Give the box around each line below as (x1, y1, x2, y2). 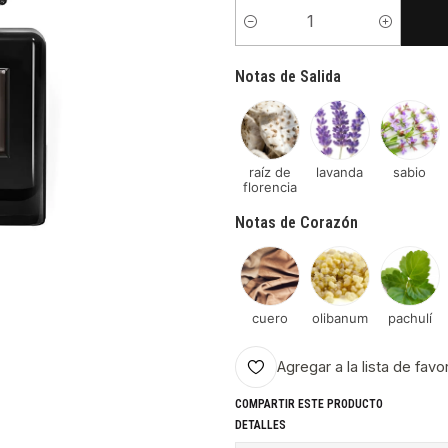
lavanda (316, 164, 363, 181)
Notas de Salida (234, 67, 341, 87)
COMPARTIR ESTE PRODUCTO (234, 396, 383, 411)
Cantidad (234, 23, 288, 39)
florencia (242, 179, 297, 196)
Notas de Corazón (234, 213, 358, 233)
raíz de (248, 164, 291, 181)
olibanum (311, 310, 368, 327)
